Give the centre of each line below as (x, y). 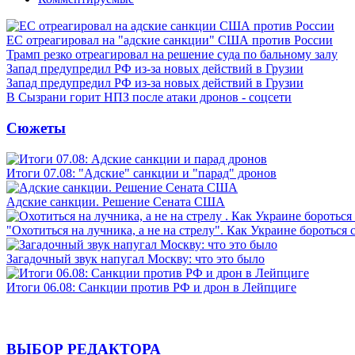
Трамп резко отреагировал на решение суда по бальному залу (172, 55)
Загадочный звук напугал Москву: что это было (136, 258)
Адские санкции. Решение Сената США (116, 201)
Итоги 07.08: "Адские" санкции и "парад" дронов (141, 173)
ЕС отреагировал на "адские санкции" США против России (170, 40)
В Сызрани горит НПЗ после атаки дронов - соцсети (149, 97)
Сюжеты (36, 128)
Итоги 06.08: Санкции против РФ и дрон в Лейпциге (151, 287)
